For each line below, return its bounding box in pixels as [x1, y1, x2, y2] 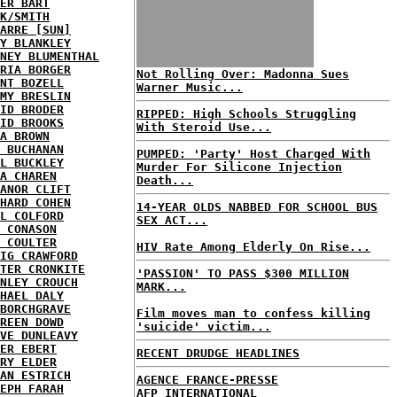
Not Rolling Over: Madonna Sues [136, 67, 349, 81]
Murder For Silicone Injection [136, 160, 342, 174]
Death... [136, 174, 193, 187]
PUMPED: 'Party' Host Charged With [136, 147, 370, 160]
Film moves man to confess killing [136, 307, 370, 320]
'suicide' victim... [136, 320, 271, 333]
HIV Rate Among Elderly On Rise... [136, 240, 370, 253]
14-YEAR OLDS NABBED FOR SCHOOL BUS [136, 200, 378, 214]
